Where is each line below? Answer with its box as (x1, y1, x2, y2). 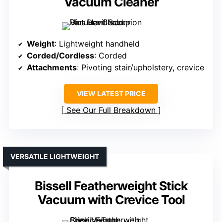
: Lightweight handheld (55, 39, 140, 49)
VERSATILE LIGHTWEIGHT (10, 152, 99, 161)
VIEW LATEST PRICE (76, 89, 146, 98)
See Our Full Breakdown (66, 105, 156, 115)
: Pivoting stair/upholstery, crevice (77, 62, 204, 73)
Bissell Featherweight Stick (34, 178, 188, 194)
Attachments (27, 62, 77, 73)
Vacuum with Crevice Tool (37, 192, 185, 208)
